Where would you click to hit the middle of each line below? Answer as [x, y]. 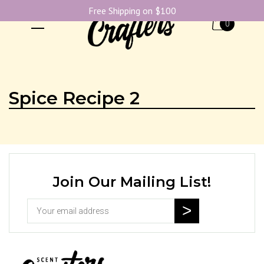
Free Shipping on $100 [132, 11]
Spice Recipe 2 [74, 98]
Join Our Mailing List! [132, 182]
